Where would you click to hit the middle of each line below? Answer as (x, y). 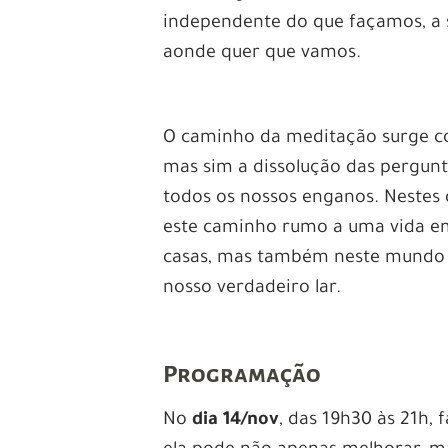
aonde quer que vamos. (262, 53)
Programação (242, 373)
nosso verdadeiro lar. (252, 288)
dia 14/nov (236, 420)
